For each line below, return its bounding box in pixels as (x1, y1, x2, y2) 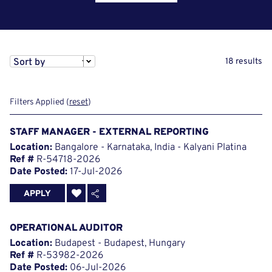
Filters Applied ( (10, 97, 69, 108)
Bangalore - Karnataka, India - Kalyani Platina (52, 141, 246, 154)
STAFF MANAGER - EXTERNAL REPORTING (10, 126, 209, 139)
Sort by (13, 56, 46, 69)
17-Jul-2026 (67, 166, 122, 178)
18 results (225, 56, 262, 67)
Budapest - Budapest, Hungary (52, 237, 185, 250)
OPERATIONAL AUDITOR (10, 222, 123, 235)
